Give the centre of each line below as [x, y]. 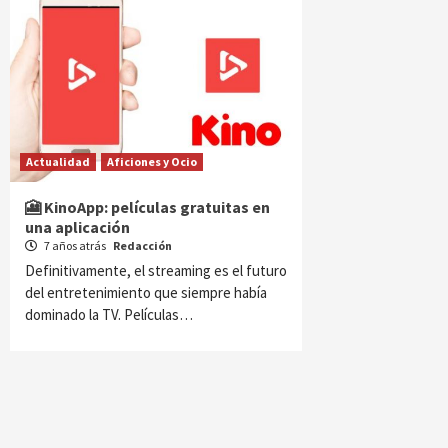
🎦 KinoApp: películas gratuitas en [147, 207]
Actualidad [58, 161]
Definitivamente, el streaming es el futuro [156, 270]
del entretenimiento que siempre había [146, 292]
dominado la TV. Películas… [109, 314]
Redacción [142, 245]
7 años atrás [75, 245]
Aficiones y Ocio [152, 161]
